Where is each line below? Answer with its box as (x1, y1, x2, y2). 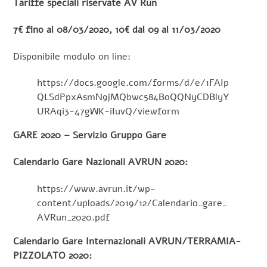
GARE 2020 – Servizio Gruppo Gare (13, 129, 167, 142)
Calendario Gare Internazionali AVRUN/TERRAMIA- (13, 234, 241, 248)
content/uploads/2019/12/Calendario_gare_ (37, 196, 228, 210)
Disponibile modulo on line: (13, 49, 131, 63)
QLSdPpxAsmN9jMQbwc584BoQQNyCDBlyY (37, 91, 230, 104)
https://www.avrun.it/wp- (37, 182, 156, 195)
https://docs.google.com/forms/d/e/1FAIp (37, 76, 229, 90)
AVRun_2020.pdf (37, 210, 110, 224)
